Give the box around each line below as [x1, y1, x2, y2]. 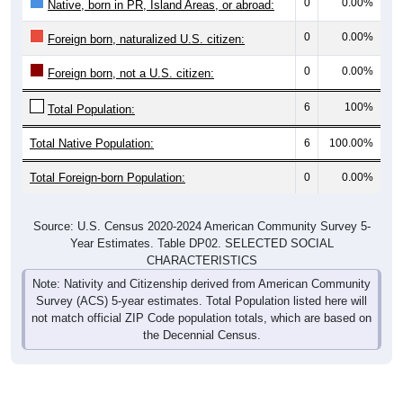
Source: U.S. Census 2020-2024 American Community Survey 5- [32, 219, 371, 233]
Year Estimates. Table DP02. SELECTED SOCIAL [69, 236, 334, 250]
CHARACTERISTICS [146, 253, 257, 267]
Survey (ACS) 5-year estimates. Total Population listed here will [36, 293, 367, 308]
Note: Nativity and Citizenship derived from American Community [32, 276, 371, 291]
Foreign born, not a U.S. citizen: [48, 66, 214, 80]
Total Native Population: [30, 136, 154, 150]
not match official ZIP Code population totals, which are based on [31, 310, 372, 325]
